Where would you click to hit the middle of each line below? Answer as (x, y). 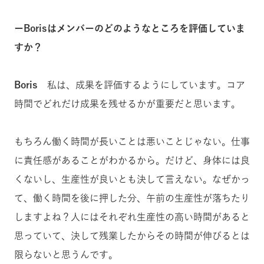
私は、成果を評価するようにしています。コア (146, 85)
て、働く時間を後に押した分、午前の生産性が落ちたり (132, 198)
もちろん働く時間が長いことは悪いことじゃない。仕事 (132, 141)
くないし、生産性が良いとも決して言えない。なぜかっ (132, 179)
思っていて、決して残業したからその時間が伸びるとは (132, 236)
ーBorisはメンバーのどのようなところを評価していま (130, 28)
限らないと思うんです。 (66, 255)
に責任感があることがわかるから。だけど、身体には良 (132, 160)
